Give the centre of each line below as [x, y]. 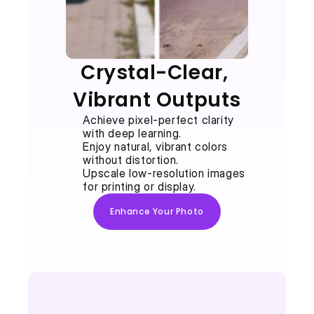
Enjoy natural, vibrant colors [155, 146]
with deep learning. [132, 133]
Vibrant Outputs [157, 100]
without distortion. [131, 160]
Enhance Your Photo [157, 211]
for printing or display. [139, 186]
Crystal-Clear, [154, 73]
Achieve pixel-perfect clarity [158, 120]
